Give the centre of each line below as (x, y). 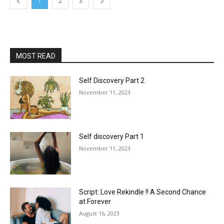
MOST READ (36, 56)
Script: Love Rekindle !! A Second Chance (143, 192)
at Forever (95, 202)
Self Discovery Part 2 (112, 80)
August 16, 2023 (99, 213)
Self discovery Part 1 (112, 136)
